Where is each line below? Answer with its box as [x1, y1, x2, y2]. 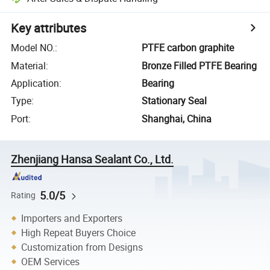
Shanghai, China [142, 111, 212, 125]
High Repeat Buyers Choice [21, 226, 136, 239]
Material [11, 58, 46, 72]
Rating [11, 189, 36, 201]
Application [11, 76, 60, 90]
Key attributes [11, 20, 87, 37]
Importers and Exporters [21, 212, 123, 225]
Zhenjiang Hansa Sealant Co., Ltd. [11, 151, 174, 166]
